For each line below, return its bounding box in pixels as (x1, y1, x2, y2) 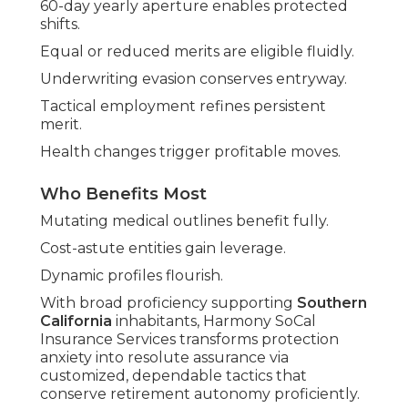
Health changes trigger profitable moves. (40, 143, 341, 161)
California (40, 312, 112, 331)
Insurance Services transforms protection (40, 331, 339, 349)
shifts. (40, 15, 80, 34)
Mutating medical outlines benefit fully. (40, 212, 329, 230)
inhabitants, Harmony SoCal (112, 312, 316, 331)
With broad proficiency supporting (40, 294, 297, 312)
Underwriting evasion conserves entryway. (40, 70, 347, 88)
